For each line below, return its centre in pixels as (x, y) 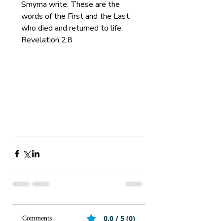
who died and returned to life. (73, 28)
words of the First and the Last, (77, 16)
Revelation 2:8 (47, 40)
